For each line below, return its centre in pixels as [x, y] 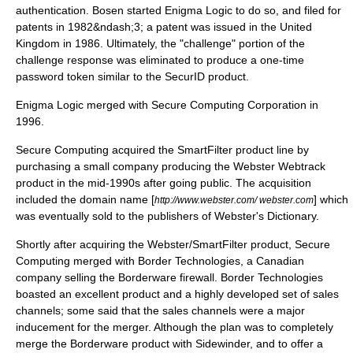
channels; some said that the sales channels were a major [160, 310]
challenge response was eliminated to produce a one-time [160, 60]
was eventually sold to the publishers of [115, 216]
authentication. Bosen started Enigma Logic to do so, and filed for [178, 10]
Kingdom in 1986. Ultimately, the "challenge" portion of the [160, 43]
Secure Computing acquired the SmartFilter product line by [162, 150]
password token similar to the [90, 76]
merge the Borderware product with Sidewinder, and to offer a [169, 344]
